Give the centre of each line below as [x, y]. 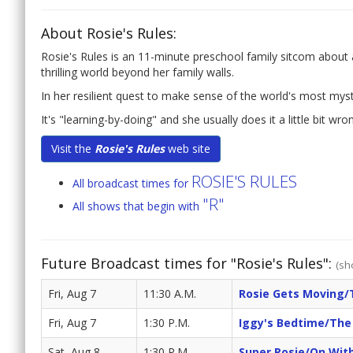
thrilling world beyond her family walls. [137, 72]
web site [188, 149]
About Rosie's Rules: [109, 33]
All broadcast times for [132, 184]
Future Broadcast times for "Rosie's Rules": [188, 264]
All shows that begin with [137, 206]
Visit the [73, 149]
